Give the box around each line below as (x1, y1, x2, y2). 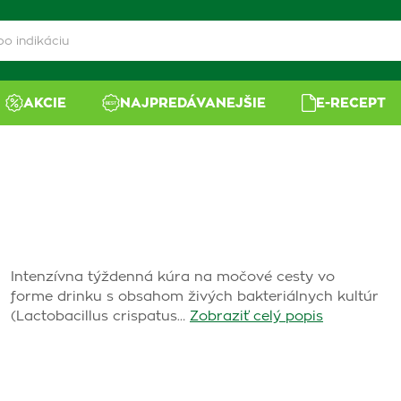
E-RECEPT (316, 96, 387, 110)
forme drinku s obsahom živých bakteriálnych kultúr (11, 290, 379, 303)
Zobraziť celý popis (190, 310, 323, 323)
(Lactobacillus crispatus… (11, 310, 185, 323)
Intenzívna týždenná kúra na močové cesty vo (11, 270, 335, 284)
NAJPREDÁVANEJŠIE (120, 96, 267, 110)
